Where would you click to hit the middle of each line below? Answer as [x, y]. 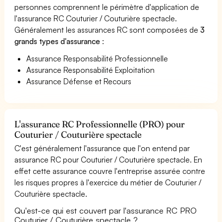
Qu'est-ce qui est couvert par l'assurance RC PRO [106, 210]
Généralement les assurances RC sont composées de [108, 29]
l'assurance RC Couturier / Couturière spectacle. [96, 18]
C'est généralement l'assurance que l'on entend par [102, 148]
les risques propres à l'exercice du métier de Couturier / [108, 182]
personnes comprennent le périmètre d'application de [107, 7]
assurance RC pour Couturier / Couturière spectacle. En [109, 159]
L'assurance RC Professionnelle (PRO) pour [100, 124]
